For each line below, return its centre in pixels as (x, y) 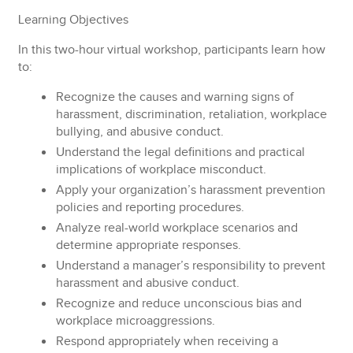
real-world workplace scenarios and (200, 228)
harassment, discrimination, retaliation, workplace (192, 115)
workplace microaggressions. (136, 321)
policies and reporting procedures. (150, 208)
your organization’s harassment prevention (207, 190)
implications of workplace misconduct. (162, 170)
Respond (81, 342)
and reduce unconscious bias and (209, 304)
